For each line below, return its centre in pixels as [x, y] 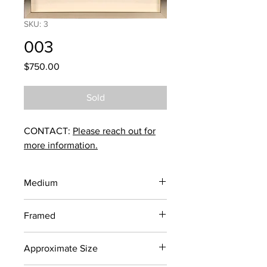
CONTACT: [48, 131]
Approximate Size [61, 248]
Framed [40, 215]
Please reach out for [114, 131]
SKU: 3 [36, 24]
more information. [61, 145]
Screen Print [46, 205]
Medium [41, 183]
